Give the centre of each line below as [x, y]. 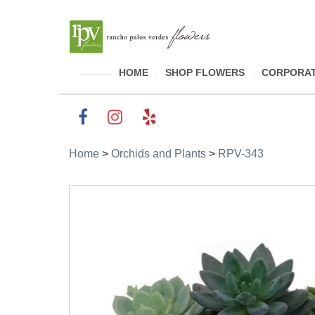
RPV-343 [241, 154]
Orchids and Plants [159, 154]
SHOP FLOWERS [205, 72]
